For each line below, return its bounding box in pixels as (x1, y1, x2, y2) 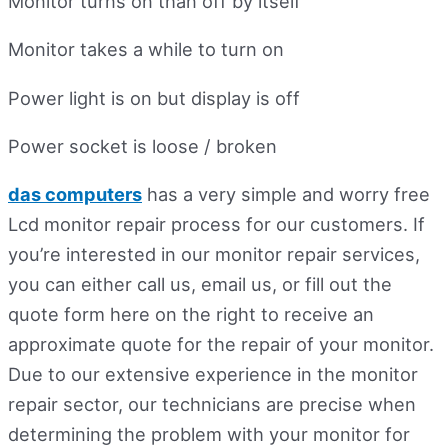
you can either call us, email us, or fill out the (8, 272, 392, 295)
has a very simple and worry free (142, 182, 430, 205)
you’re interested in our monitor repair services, (8, 242, 420, 265)
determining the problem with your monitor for (8, 422, 410, 445)
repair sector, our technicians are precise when (8, 392, 416, 415)
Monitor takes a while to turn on (8, 38, 284, 61)
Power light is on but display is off (8, 86, 300, 109)
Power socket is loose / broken (8, 134, 277, 157)
